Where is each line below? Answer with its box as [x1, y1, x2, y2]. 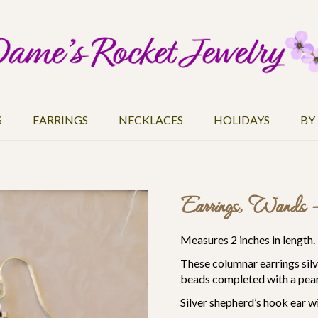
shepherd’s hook [209, 295, 288, 309]
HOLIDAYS [214, 113, 270, 126]
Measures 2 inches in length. [180, 233, 315, 246]
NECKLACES [119, 113, 183, 126]
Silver [180, 295, 209, 309]
